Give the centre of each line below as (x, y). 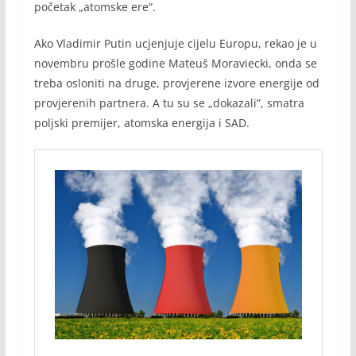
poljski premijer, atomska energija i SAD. (141, 122)
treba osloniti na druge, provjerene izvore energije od (176, 83)
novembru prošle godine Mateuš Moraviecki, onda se (175, 63)
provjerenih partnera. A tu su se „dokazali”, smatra (169, 103)
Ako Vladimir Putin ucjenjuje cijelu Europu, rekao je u (175, 43)
